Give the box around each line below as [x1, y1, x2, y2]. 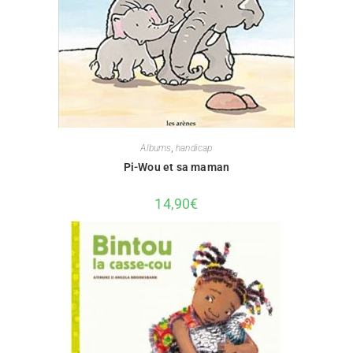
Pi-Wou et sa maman [123, 161, 230, 174]
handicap [176, 143, 213, 154]
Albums [140, 143, 172, 154]
